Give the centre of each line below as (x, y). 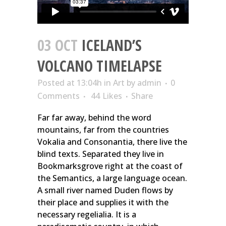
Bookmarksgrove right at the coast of (110, 166)
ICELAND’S (110, 45)
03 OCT (58, 45)
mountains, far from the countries (103, 130)
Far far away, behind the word (94, 118)
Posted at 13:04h (70, 83)
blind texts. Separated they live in (101, 154)
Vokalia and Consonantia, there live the (112, 142)
